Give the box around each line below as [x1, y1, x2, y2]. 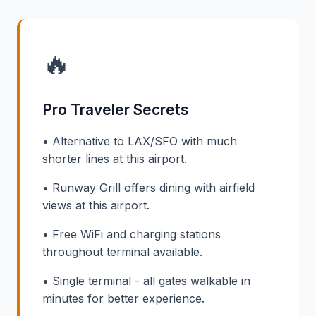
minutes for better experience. [42, 291, 205, 305]
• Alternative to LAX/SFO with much [42, 133, 237, 148]
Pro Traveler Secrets [42, 100, 189, 119]
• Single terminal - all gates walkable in [42, 273, 250, 288]
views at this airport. [42, 197, 150, 212]
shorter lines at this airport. [42, 151, 187, 166]
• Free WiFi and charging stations [42, 226, 221, 241]
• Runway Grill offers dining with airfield [42, 180, 255, 195]
